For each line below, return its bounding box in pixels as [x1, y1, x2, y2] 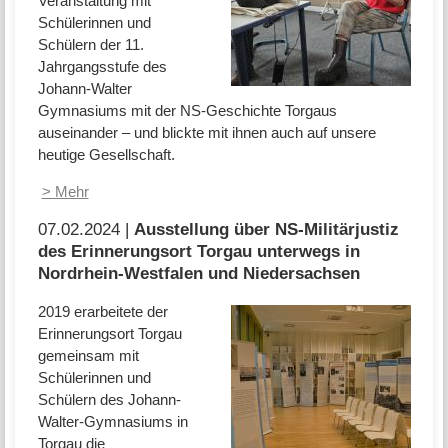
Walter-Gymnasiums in [37, 412, 188, 430]
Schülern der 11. [37, 36, 144, 54]
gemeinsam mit [37, 346, 139, 364]
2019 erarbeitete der [37, 302, 168, 320]
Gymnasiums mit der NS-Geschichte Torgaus [37, 102, 337, 120]
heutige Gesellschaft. [37, 146, 175, 164]
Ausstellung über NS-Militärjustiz [133, 220, 399, 239]
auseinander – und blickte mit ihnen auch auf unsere [37, 124, 376, 142]
